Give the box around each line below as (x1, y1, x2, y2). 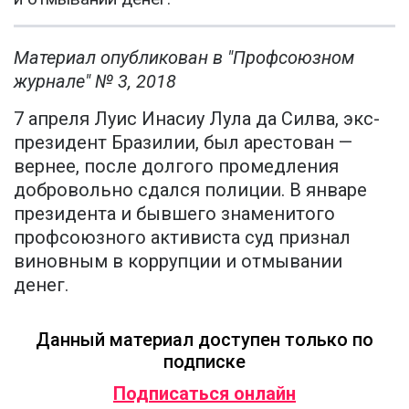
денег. (14, 274, 68, 297)
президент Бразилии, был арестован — (14, 131, 352, 154)
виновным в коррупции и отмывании (14, 250, 342, 273)
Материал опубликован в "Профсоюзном (14, 47, 354, 69)
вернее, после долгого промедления (14, 155, 339, 178)
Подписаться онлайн (113, 383, 296, 405)
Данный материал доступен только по (36, 329, 373, 351)
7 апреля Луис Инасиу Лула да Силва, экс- (14, 108, 380, 131)
